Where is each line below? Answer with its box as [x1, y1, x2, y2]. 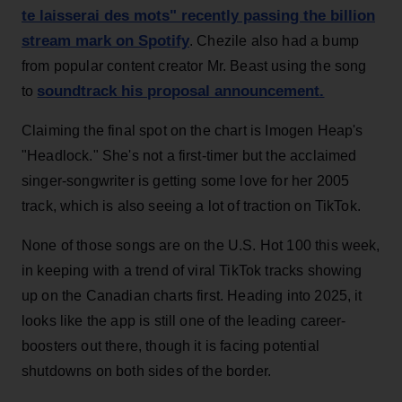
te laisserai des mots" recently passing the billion [22, 6, 375, 24]
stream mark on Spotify [22, 31, 189, 49]
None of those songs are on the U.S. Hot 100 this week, [22, 237, 380, 253]
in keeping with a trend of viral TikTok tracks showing [22, 262, 363, 278]
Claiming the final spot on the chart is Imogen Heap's [22, 122, 363, 138]
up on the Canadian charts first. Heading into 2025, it [22, 287, 363, 303]
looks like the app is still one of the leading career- [22, 312, 346, 328]
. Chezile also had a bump [189, 32, 360, 48]
